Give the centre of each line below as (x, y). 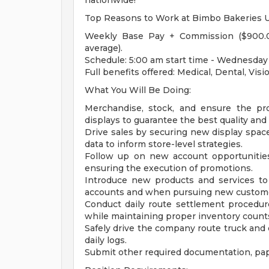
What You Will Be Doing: (138, 90)
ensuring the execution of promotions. (169, 168)
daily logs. (106, 240)
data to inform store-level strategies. (164, 144)
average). (104, 48)
